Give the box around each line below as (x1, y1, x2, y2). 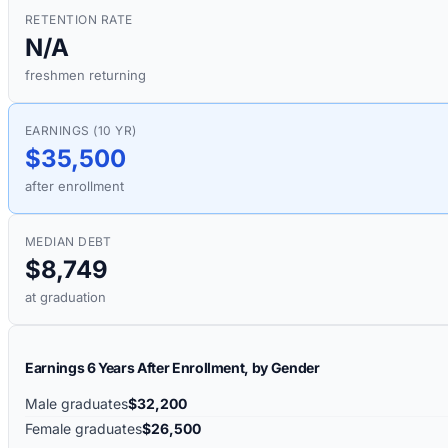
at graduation (25, 289, 106, 306)
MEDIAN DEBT (25, 234, 112, 250)
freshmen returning (25, 67, 146, 84)
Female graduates (25, 420, 142, 438)
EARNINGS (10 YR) (25, 123, 137, 139)
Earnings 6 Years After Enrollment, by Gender (25, 359, 320, 377)
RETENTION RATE (25, 12, 133, 28)
